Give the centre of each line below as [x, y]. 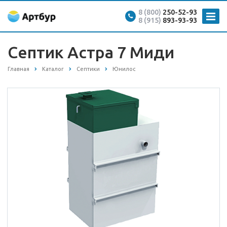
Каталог [53, 69]
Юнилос [124, 69]
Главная [18, 69]
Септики [88, 69]
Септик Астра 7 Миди [91, 52]
